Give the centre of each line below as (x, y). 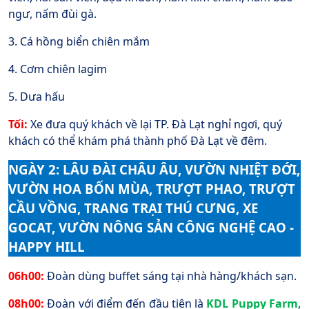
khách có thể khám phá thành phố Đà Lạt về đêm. (138, 141)
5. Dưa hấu (37, 97)
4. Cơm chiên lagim (58, 69)
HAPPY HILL (47, 247)
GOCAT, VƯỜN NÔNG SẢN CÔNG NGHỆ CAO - (151, 228)
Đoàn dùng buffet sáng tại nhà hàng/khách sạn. (172, 276)
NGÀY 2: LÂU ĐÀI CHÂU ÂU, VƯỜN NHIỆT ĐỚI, (154, 170)
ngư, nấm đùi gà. (52, 14)
